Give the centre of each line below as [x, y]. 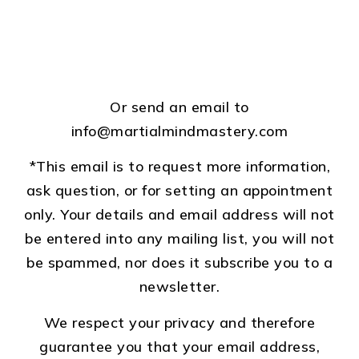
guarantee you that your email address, [179, 346]
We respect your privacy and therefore [179, 322]
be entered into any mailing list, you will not [179, 239]
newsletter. [179, 287]
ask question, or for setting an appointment [179, 191]
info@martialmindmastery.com [179, 131]
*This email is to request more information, [179, 167]
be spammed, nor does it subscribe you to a [179, 263]
